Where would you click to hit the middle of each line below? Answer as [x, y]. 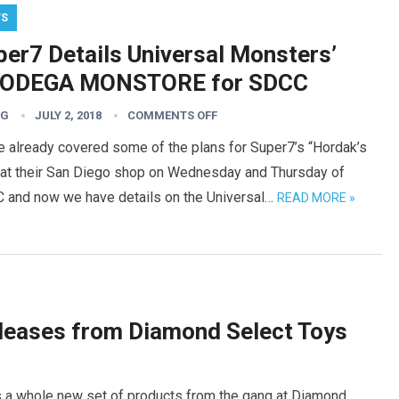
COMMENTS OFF [172, 115]
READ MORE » [316, 198]
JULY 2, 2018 [68, 115]
